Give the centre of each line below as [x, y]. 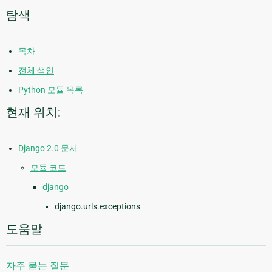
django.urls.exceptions [97, 207]
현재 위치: [33, 113]
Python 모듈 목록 [51, 90]
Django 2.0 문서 [48, 148]
